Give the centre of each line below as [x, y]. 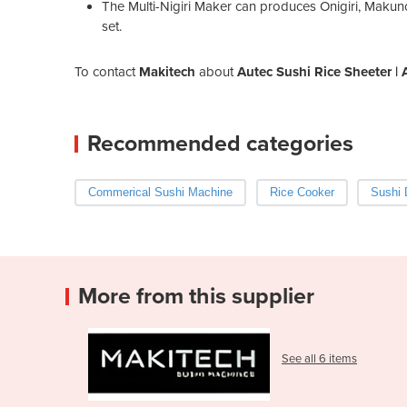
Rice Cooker [302, 192]
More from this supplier [196, 296]
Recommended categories [220, 143]
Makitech [167, 71]
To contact [107, 71]
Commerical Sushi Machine [160, 192]
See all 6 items [319, 359]
